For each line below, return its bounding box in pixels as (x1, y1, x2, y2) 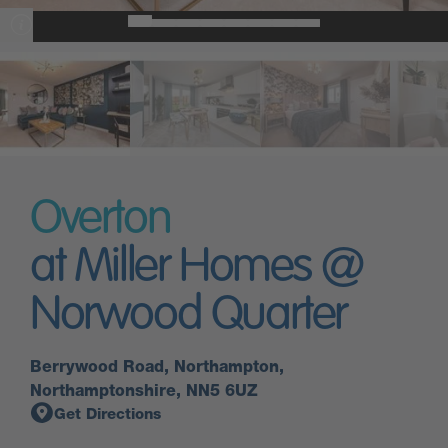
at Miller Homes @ (30, 244, 363, 292)
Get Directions (54, 405, 161, 423)
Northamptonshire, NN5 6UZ (30, 381, 258, 400)
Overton (30, 196, 171, 244)
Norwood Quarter (30, 292, 348, 340)
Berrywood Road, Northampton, (30, 357, 284, 376)
